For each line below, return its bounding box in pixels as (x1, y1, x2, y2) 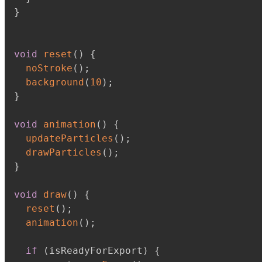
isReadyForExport (49, 245, 143, 256)
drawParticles (26, 147, 102, 158)
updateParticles (26, 133, 113, 144)
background (26, 77, 84, 88)
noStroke (26, 63, 73, 74)
